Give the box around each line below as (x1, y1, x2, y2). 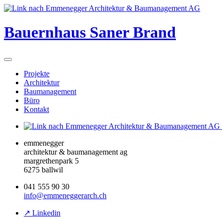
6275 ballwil (24, 165, 63, 174)
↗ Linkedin (24, 208, 60, 217)
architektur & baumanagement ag (24, 147, 127, 156)
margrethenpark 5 (24, 156, 79, 165)
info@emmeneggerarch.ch (24, 191, 107, 200)
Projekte (24, 69, 50, 78)
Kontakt (24, 105, 49, 113)
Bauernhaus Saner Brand (4, 23, 176, 42)
